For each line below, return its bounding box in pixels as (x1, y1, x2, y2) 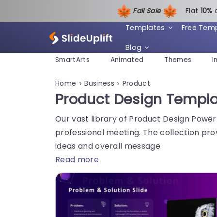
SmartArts (55, 55, 90, 65)
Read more (55, 154, 99, 165)
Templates (125, 22, 165, 32)
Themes (164, 55, 192, 65)
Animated (110, 55, 144, 65)
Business (84, 78, 117, 88)
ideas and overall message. (55, 140, 162, 152)
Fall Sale (133, 6, 163, 15)
